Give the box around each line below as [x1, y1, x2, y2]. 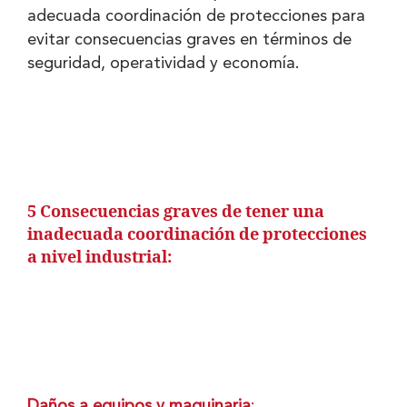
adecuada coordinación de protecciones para [27, 7, 365, 25]
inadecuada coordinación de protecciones [27, 223, 367, 245]
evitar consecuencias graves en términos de [27, 31, 352, 48]
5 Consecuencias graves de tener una [27, 201, 324, 223]
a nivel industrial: [27, 246, 172, 268]
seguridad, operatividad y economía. [27, 55, 300, 72]
